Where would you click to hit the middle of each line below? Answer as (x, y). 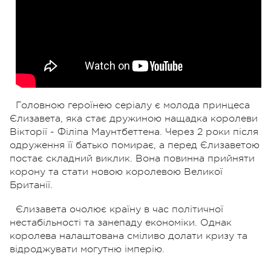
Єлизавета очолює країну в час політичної (119, 209)
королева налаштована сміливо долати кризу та (129, 236)
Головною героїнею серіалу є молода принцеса (133, 105)
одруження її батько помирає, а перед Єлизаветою (135, 145)
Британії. (31, 185)
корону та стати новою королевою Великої (116, 171)
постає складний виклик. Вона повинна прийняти (132, 158)
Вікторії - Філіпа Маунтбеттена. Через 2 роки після (134, 132)
